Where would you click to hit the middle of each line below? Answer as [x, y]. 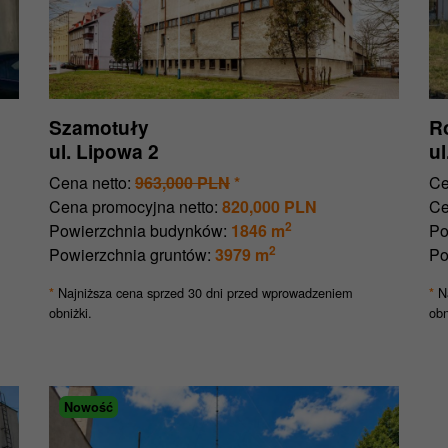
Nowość [88, 407]
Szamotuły [99, 127]
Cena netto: [90, 183]
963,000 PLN [182, 183]
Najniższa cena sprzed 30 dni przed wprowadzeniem [203, 293]
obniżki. [70, 313]
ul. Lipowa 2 [104, 151]
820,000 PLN [269, 207]
